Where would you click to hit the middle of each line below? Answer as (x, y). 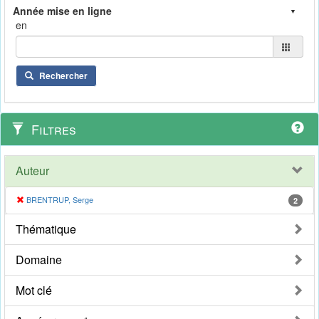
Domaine (39, 260)
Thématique (46, 229)
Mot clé (34, 291)
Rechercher (63, 76)
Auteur (32, 171)
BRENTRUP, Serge (60, 200)
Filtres (52, 129)
